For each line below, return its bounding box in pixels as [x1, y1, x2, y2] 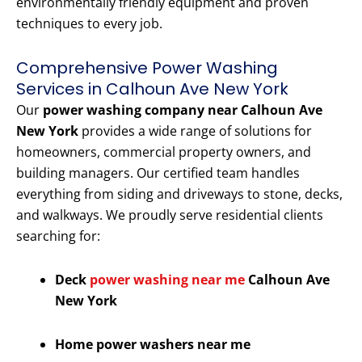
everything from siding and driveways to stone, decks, [16, 185, 343, 204]
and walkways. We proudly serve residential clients [16, 206, 323, 225]
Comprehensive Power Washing [16, 57, 278, 80]
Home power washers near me [55, 335, 250, 354]
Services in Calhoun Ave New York [16, 78, 288, 101]
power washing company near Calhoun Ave [43, 101, 322, 120]
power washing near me [90, 271, 245, 289]
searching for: [16, 227, 100, 246]
